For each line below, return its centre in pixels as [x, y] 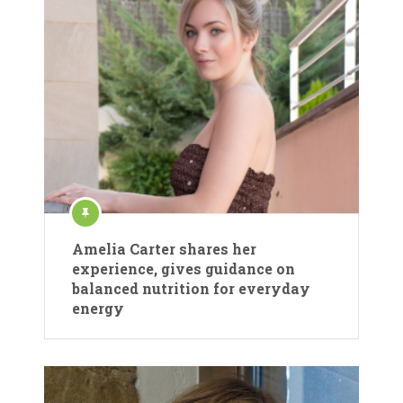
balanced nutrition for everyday [191, 288]
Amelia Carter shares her [164, 248]
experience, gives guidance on [184, 268]
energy [98, 308]
